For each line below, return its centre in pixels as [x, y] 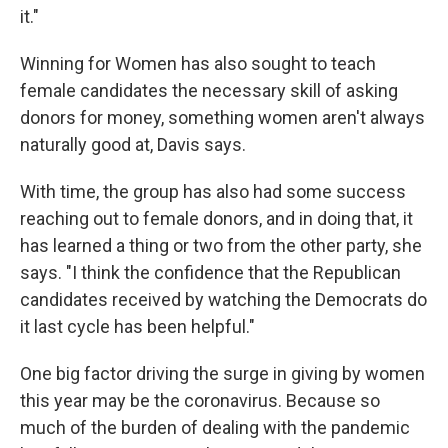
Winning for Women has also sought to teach [198, 63]
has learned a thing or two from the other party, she [221, 245]
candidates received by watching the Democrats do [223, 299]
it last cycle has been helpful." [137, 326]
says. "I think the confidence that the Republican [210, 272]
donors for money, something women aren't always [222, 117]
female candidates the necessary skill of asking [209, 90]
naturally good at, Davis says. [133, 144]
